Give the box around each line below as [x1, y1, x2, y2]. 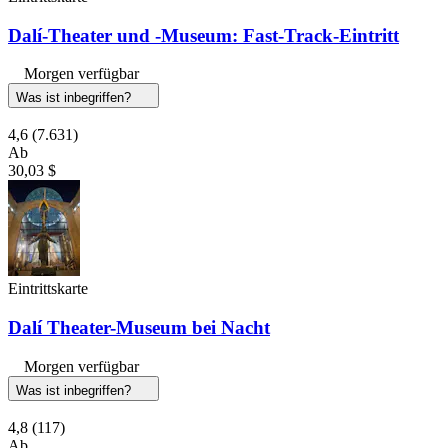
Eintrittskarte [8, 280, 88, 298]
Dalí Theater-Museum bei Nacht [8, 317, 270, 339]
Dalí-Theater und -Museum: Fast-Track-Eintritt [8, 24, 399, 46]
